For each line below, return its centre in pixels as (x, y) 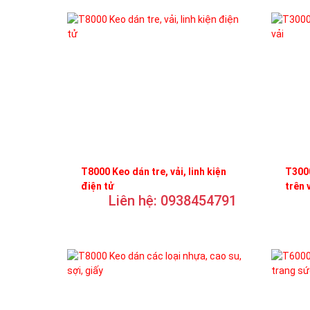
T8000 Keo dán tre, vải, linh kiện (154, 171)
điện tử (98, 186)
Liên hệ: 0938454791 (173, 200)
